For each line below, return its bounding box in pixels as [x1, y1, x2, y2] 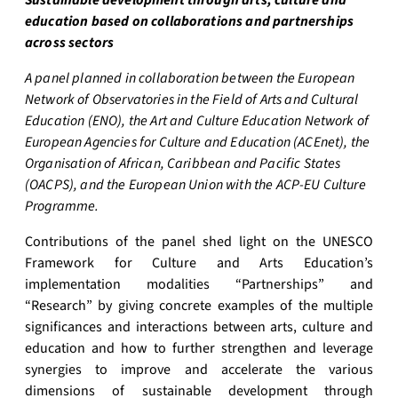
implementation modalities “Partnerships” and [25, 275, 373, 295]
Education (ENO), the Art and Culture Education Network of [25, 111, 370, 131]
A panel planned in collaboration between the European [25, 68, 355, 89]
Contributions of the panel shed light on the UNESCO [25, 232, 373, 252]
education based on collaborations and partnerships [25, 12, 354, 32]
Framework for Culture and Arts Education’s [25, 253, 373, 274]
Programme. [25, 196, 99, 217]
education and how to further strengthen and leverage [25, 338, 373, 359]
